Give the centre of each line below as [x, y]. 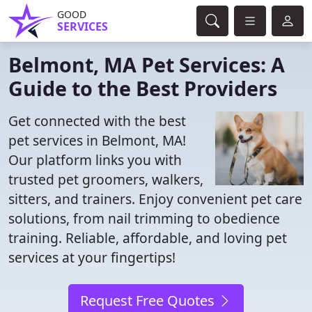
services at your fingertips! [92, 257]
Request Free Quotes [149, 301]
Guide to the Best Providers [143, 88]
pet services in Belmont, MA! [97, 140]
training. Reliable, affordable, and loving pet [148, 238]
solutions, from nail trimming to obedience [144, 218]
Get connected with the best [97, 121]
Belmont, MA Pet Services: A [147, 64]
